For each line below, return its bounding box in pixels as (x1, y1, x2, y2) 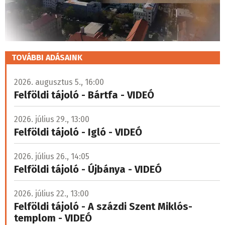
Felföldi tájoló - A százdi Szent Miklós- (14, 200, 192, 212)
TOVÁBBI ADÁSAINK (12, 52, 83, 62)
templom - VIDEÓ (14, 211, 92, 224)
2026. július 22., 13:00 (14, 188, 89, 198)
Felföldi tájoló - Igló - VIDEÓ (14, 126, 142, 138)
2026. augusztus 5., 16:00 (14, 77, 104, 87)
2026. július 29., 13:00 (14, 114, 89, 124)
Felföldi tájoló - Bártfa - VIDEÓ (14, 88, 154, 101)
